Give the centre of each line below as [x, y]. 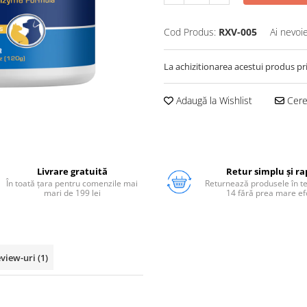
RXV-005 [238, 32]
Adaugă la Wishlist [213, 100]
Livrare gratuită [72, 171]
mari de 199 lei [72, 193]
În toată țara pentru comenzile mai [72, 183]
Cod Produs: [190, 32]
